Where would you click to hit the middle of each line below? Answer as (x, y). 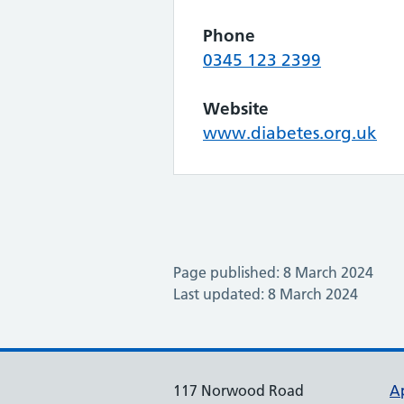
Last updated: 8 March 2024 (266, 294)
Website (236, 109)
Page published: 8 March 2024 (273, 272)
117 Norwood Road (239, 390)
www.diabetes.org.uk (290, 133)
